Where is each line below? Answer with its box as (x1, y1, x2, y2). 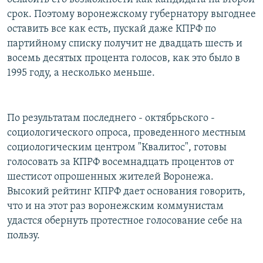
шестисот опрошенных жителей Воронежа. (7, 171, 214, 183)
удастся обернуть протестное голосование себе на (7, 215, 242, 227)
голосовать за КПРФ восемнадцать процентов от (7, 156, 234, 168)
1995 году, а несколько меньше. (7, 67, 155, 79)
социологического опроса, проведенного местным (7, 127, 246, 139)
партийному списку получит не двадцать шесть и (7, 38, 242, 49)
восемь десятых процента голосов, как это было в (7, 52, 240, 64)
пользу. (7, 230, 40, 241)
